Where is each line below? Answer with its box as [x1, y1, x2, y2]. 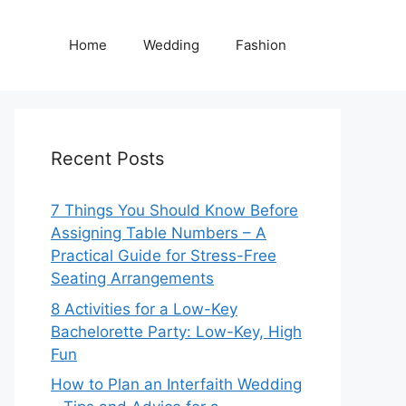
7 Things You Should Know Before [51, 201, 298, 219]
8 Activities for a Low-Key [51, 299, 237, 318]
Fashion [236, 36, 286, 53]
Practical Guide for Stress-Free [51, 246, 276, 265]
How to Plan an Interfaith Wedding [51, 375, 302, 393]
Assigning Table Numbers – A [51, 224, 266, 242]
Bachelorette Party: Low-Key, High [51, 322, 302, 341]
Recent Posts [51, 148, 164, 169]
